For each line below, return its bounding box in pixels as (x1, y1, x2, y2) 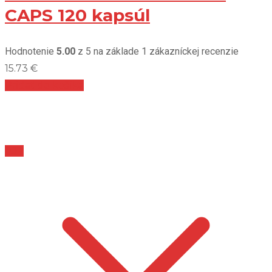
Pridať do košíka (5, 80, 84, 92)
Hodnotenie (5, 46, 56, 58)
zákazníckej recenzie (147, 46, 239, 58)
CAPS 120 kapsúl (5, 5, 150, 26)
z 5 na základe (75, 46, 141, 58)
